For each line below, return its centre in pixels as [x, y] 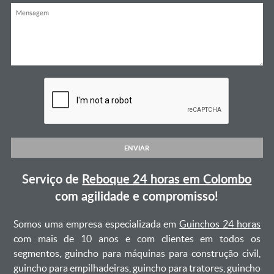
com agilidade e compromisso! [137, 196]
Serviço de [52, 179]
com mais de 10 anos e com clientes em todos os [137, 239]
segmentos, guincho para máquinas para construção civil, [137, 253]
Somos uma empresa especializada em [96, 224]
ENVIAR [137, 148]
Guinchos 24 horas [220, 224]
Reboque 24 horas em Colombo [167, 179]
